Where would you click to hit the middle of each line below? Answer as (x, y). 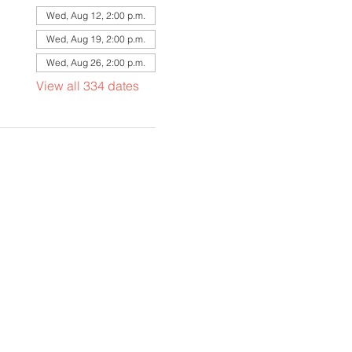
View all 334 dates (87, 86)
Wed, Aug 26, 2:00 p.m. (95, 62)
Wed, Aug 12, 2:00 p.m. (95, 15)
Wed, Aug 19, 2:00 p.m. (95, 39)
